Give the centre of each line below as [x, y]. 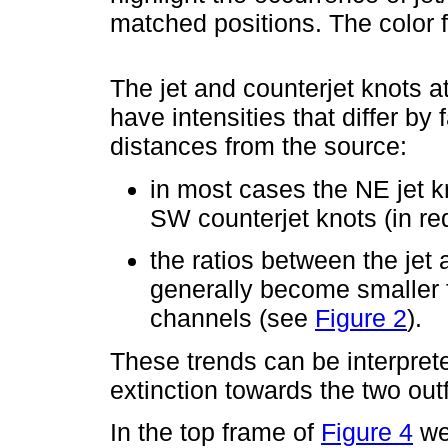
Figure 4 [367, 431]
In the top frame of [215, 431]
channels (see [232, 317]
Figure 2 [361, 317]
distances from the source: [258, 146]
